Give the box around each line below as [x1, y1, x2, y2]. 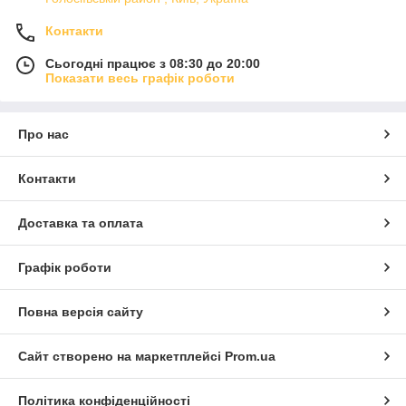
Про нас [18, 127, 69, 142]
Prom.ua [225, 349, 275, 364]
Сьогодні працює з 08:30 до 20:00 [45, 56, 260, 72]
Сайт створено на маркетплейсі [18, 349, 225, 364]
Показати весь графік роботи [45, 71, 235, 86]
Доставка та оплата [18, 216, 143, 231]
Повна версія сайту [18, 304, 143, 320]
